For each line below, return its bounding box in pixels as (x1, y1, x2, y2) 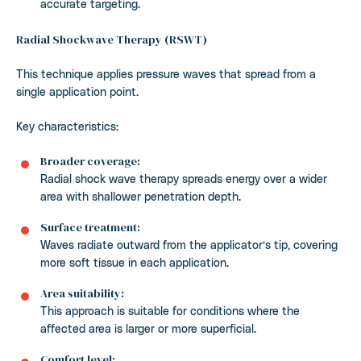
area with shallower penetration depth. (40, 189, 241, 203)
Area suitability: (40, 284, 124, 301)
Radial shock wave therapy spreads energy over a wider (40, 171, 327, 185)
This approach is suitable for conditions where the (40, 303, 300, 317)
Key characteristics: (16, 118, 118, 133)
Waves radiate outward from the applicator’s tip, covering (40, 237, 338, 251)
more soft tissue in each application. (40, 255, 229, 269)
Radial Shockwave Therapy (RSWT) (16, 31, 207, 48)
